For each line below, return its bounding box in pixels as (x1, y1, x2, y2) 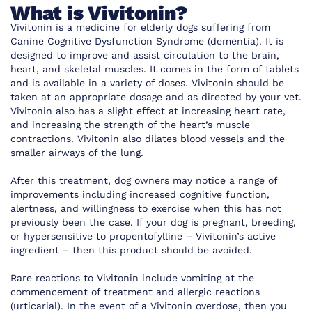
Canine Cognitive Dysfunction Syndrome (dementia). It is (10, 36, 283, 47)
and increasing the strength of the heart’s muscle (10, 119, 250, 131)
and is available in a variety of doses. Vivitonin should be (10, 77, 284, 89)
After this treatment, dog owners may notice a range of (10, 175, 277, 187)
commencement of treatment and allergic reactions (10, 286, 260, 298)
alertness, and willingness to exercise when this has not (10, 203, 281, 214)
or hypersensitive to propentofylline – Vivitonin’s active (10, 231, 276, 242)
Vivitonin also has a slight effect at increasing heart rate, (10, 105, 286, 117)
